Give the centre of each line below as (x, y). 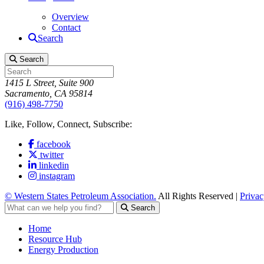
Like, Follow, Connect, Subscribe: (68, 124)
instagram (57, 176)
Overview (70, 17)
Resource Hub (55, 239)
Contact (66, 27)
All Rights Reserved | (198, 196)
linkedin (54, 165)
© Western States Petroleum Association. (80, 196)
